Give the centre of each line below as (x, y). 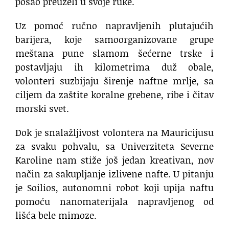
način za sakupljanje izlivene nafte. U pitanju (114, 174)
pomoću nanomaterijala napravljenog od (114, 202)
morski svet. (42, 109)
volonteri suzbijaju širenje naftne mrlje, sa (114, 81)
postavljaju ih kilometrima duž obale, (114, 67)
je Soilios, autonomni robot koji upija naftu (114, 188)
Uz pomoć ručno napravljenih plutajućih (114, 26)
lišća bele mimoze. (56, 215)
